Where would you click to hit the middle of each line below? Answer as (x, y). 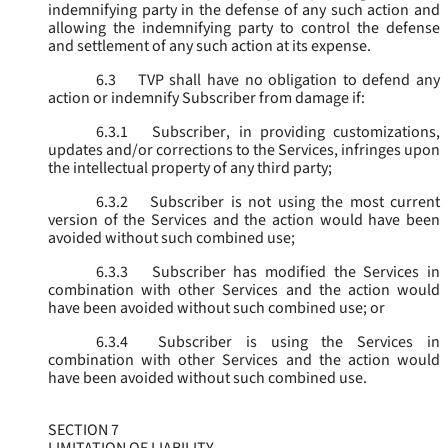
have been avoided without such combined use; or (216, 308)
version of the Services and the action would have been (244, 220)
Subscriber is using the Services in (292, 342)
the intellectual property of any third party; (190, 168)
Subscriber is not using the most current (292, 202)
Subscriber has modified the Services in (292, 272)
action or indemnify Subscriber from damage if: (206, 98)
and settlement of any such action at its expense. (209, 46)
